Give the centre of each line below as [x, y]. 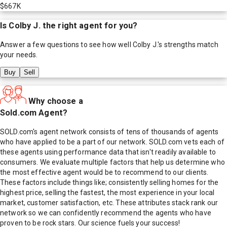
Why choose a [56, 101]
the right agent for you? [89, 25]
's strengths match [188, 44]
